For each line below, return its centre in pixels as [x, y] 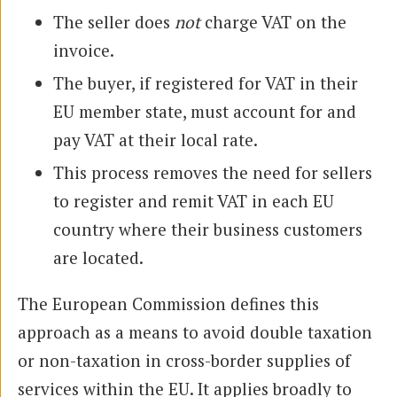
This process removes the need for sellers [213, 172]
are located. [98, 257]
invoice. [84, 50]
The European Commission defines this [168, 303]
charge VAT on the [273, 21]
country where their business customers [208, 229]
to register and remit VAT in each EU [194, 200]
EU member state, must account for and [205, 111]
